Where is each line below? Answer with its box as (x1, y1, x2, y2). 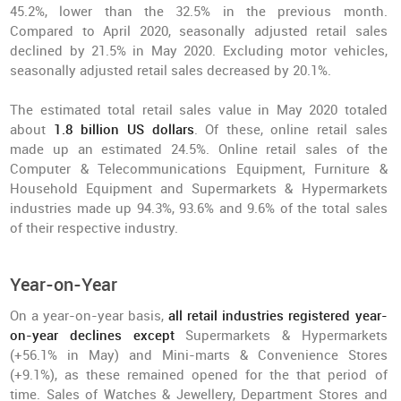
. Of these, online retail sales (193, 122, 388, 139)
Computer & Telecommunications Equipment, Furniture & (10, 161, 388, 178)
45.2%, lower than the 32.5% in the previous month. (10, 4, 388, 21)
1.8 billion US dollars (46, 122, 194, 139)
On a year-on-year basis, (10, 308, 165, 325)
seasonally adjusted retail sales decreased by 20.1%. (10, 63, 332, 80)
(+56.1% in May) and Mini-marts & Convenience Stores (10, 347, 388, 364)
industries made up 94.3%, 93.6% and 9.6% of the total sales (10, 200, 388, 218)
